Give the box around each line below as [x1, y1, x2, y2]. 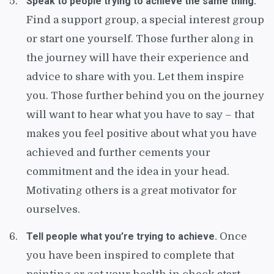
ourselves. [26, 203, 80, 215]
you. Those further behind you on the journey [26, 89, 264, 102]
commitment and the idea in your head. [26, 165, 229, 177]
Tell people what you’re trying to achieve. [26, 230, 217, 242]
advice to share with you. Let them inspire [26, 70, 244, 83]
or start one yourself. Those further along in [26, 32, 254, 45]
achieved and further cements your [26, 146, 210, 158]
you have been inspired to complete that [26, 249, 234, 261]
